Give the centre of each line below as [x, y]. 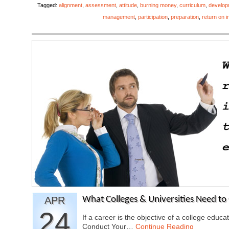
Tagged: [48, 5]
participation [153, 17]
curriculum [192, 5]
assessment [101, 5]
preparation [185, 17]
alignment [71, 5]
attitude [128, 5]
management [119, 17]
